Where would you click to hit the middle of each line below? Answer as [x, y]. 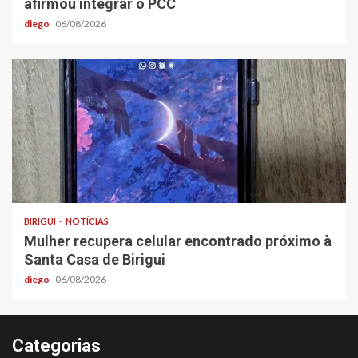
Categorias [56, 345]
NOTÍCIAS [87, 221]
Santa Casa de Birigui [95, 259]
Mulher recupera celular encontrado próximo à [178, 241]
